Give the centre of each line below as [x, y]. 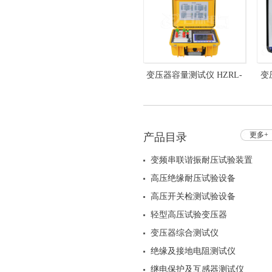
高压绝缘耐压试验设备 [193, 178]
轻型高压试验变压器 [189, 215]
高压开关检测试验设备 [193, 196]
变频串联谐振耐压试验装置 [202, 160]
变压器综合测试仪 [185, 233]
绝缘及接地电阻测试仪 [193, 251]
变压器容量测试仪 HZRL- [195, 75]
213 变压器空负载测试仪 [195, 99]
